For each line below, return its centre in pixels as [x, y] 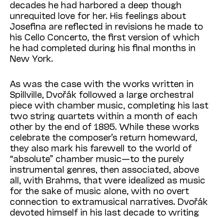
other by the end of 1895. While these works [104, 126]
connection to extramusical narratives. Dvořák [109, 201]
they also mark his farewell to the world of [101, 148]
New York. [31, 58]
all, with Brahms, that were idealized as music [108, 180]
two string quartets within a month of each [104, 116]
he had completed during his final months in [103, 47]
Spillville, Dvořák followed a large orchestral [102, 94]
